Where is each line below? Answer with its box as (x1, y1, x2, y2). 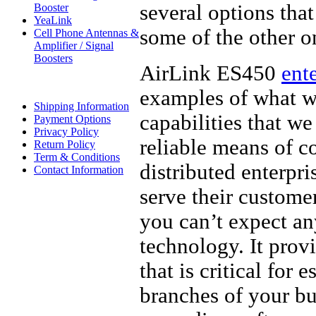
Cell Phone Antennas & (34, 27, 139, 39)
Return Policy (34, 138, 95, 150)
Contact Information (34, 164, 123, 176)
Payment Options (34, 113, 111, 125)
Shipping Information (34, 100, 129, 112)
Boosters (34, 52, 73, 64)
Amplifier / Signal (34, 39, 114, 51)
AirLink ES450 (140, 61, 281, 85)
